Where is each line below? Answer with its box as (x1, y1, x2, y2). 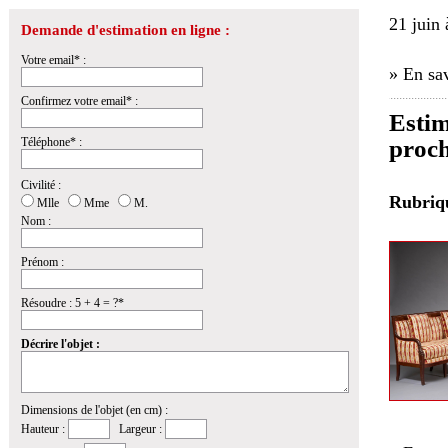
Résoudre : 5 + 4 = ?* (21, 296, 124, 310)
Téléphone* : (21, 135, 82, 149)
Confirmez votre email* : (21, 94, 138, 108)
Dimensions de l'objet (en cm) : (21, 403, 168, 417)
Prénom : (21, 255, 64, 269)
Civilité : (21, 178, 61, 192)
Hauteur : (21, 422, 68, 436)
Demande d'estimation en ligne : (21, 22, 230, 38)
